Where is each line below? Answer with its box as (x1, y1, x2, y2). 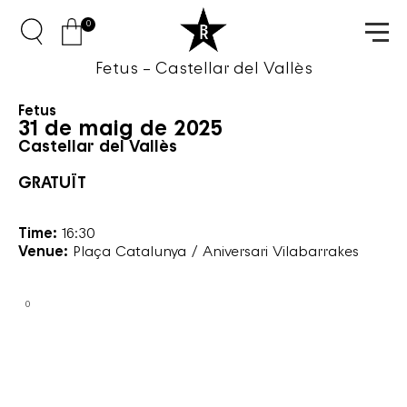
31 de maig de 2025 (18, 120, 223, 140)
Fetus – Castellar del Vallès (94, 62, 313, 77)
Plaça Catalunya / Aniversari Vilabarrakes (68, 245, 359, 260)
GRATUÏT (18, 176, 86, 192)
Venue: (18, 245, 68, 260)
